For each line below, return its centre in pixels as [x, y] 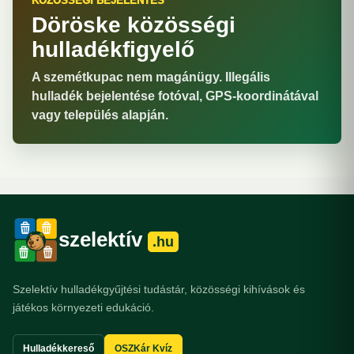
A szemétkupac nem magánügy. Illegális [151, 77]
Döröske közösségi [134, 25]
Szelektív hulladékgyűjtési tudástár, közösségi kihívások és [159, 289]
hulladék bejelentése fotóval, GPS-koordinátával [175, 96]
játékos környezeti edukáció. [83, 307]
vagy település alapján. [100, 115]
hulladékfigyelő [113, 49]
